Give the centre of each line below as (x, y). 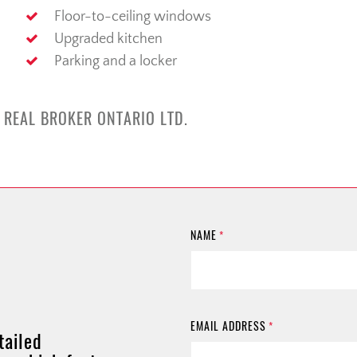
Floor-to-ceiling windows (132, 17)
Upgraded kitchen (108, 39)
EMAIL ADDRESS (228, 327)
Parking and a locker (115, 62)
